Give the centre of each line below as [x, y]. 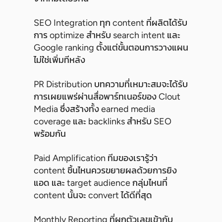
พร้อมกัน [50, 134]
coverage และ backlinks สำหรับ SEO [103, 122]
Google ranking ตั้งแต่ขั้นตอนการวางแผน [111, 48]
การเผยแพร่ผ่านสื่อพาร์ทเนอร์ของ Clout [107, 97]
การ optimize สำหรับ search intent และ [107, 35]
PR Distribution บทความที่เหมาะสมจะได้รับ [111, 84]
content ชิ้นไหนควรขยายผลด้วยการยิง [105, 171]
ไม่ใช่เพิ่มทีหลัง [59, 60]
